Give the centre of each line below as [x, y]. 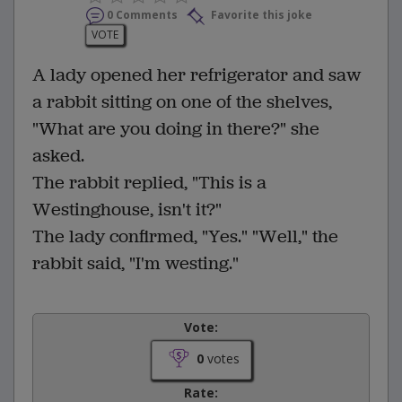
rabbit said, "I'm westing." [135, 264]
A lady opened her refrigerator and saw [197, 75]
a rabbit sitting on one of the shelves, [182, 102]
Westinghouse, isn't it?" [127, 210]
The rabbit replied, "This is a [149, 183]
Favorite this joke [260, 15]
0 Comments [142, 15]
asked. [58, 156]
